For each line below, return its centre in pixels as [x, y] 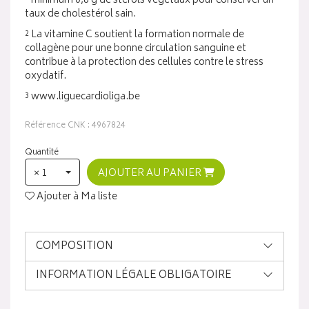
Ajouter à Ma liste [76, 197]
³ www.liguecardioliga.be [82, 97]
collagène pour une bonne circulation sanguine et [136, 49]
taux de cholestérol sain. [80, 14]
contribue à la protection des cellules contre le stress [144, 62]
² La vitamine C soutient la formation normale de [134, 35]
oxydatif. [46, 76]
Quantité [42, 153]
